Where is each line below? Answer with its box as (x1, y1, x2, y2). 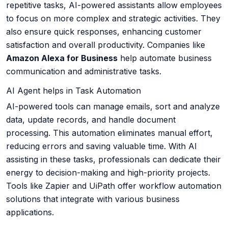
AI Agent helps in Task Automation (6, 85, 141, 96)
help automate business (118, 53, 212, 64)
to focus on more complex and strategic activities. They (6, 13, 220, 24)
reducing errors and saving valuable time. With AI (6, 141, 197, 152)
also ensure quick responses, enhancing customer (6, 26, 202, 37)
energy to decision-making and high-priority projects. (6, 167, 210, 178)
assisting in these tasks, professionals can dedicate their (6, 154, 221, 165)
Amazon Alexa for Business (6, 53, 118, 64)
